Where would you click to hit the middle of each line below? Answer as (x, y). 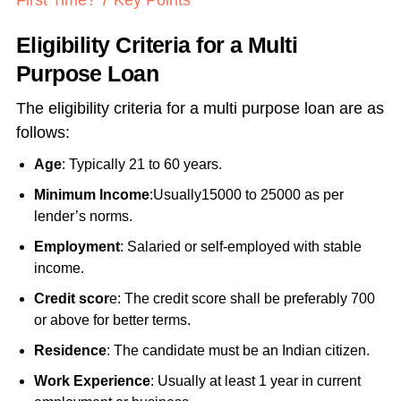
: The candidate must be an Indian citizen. (238, 351)
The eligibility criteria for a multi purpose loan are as (200, 109)
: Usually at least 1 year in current (255, 381)
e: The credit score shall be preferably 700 (242, 299)
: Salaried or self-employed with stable (240, 247)
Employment (77, 247)
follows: (43, 133)
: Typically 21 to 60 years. (141, 165)
